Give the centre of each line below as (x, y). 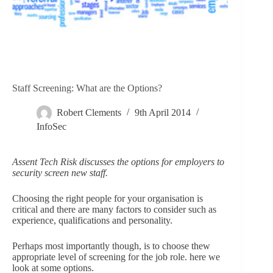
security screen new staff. (60, 173)
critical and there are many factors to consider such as (114, 210)
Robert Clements (89, 113)
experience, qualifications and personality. (92, 221)
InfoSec (51, 127)
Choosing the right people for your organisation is (108, 199)
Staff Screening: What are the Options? (87, 88)
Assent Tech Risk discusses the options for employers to (118, 162)
